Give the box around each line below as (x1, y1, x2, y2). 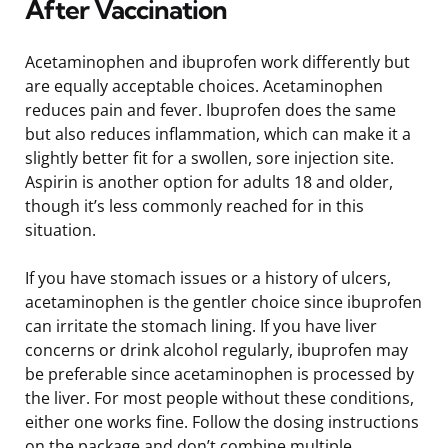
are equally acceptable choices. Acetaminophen (25, 74, 383, 97)
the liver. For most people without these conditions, (25, 386, 414, 409)
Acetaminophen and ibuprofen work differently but (25, 50, 410, 73)
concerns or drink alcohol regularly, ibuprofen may (25, 338, 408, 361)
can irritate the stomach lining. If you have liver (25, 314, 377, 337)
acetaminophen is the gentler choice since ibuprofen (25, 290, 422, 313)
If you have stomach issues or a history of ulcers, (25, 266, 391, 289)
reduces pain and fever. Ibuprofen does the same (25, 98, 396, 121)
